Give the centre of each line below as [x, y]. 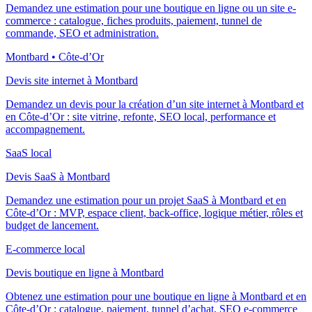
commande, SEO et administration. [82, 33]
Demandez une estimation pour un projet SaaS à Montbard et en [146, 200]
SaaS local [29, 153]
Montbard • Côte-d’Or [55, 56]
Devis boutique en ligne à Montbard [85, 272]
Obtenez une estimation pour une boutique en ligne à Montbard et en [156, 296]
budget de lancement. [52, 225]
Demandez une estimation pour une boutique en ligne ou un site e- [151, 8]
